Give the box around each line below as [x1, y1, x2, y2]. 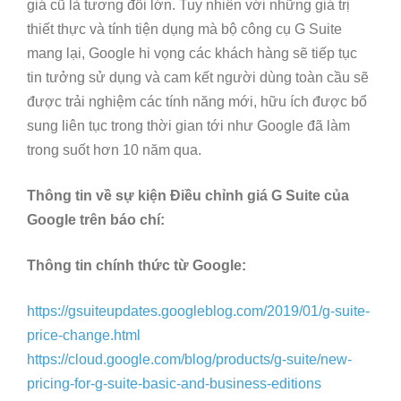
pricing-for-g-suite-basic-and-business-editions [27, 376, 321, 392]
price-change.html [27, 328, 141, 344]
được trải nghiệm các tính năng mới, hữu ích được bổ [27, 94, 367, 110]
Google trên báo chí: [27, 212, 165, 228]
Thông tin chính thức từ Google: [27, 258, 246, 274]
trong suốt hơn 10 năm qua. [27, 142, 201, 158]
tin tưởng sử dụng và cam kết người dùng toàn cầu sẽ [27, 70, 369, 86]
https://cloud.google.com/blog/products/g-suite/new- [27, 352, 352, 368]
